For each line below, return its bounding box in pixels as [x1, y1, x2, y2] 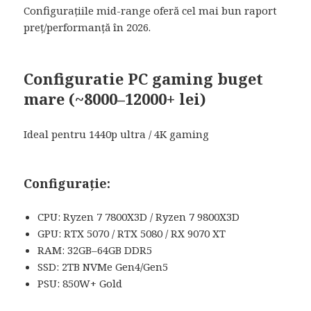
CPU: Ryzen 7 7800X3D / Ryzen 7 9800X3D [37, 209, 240, 224]
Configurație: [24, 174, 111, 192]
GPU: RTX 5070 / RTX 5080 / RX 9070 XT [37, 226, 226, 240]
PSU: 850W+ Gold [37, 276, 123, 290]
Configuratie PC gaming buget [24, 67, 264, 89]
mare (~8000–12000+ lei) [24, 87, 207, 109]
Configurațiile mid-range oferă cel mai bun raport [24, 3, 278, 17]
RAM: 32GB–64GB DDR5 [37, 242, 153, 257]
